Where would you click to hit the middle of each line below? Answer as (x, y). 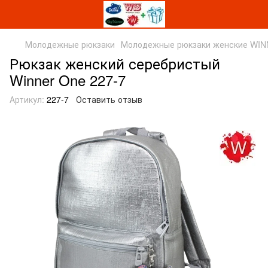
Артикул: (27, 99)
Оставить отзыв (109, 99)
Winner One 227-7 (68, 80)
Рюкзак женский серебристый (115, 63)
